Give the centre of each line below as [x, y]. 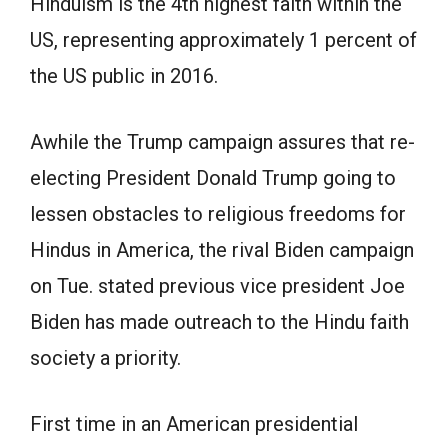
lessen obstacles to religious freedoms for [218, 214]
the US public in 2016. [124, 76]
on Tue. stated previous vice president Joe [217, 286]
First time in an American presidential [194, 424]
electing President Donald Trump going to [213, 178]
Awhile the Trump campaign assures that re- [222, 142]
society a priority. [105, 358]
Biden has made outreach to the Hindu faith [219, 322]
